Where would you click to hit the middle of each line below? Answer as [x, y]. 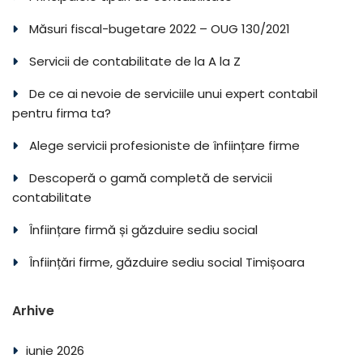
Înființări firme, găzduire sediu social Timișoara [167, 263]
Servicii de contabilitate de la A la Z [135, 62]
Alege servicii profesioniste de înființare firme [164, 146]
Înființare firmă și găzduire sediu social [143, 230]
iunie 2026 [55, 351]
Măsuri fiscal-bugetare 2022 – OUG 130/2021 [160, 29]
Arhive [33, 311]
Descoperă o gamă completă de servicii [151, 178]
